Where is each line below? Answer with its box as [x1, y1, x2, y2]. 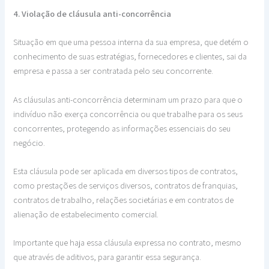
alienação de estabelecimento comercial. [13, 208, 159, 220]
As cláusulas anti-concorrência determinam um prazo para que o [13, 93, 243, 105]
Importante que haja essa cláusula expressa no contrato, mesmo [13, 237, 242, 249]
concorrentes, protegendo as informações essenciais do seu [13, 122, 231, 134]
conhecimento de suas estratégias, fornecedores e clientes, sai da [13, 50, 247, 62]
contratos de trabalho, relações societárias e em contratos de [13, 193, 234, 205]
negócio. [13, 136, 46, 148]
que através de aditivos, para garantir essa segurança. [13, 251, 202, 263]
